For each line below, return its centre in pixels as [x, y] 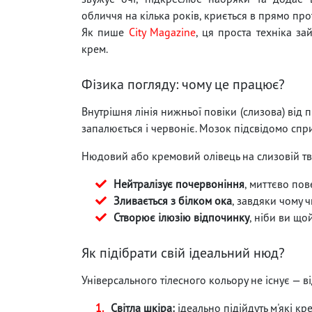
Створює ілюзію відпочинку [181, 217]
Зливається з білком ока [173, 200]
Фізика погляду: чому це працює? [183, 84]
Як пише [105, 32]
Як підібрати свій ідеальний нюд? [183, 252]
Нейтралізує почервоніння [179, 184]
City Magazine [162, 32]
